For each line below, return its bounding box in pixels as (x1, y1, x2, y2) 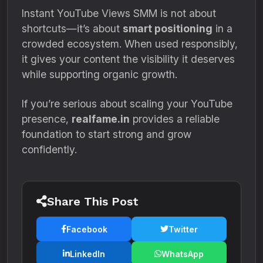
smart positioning (123, 22, 213, 35)
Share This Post (47, 194, 139, 208)
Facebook (66, 224, 107, 234)
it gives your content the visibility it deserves (22, 53, 235, 65)
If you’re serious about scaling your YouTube (22, 97, 232, 110)
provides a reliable (130, 113, 220, 125)
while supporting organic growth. (22, 68, 177, 80)
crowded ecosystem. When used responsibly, (22, 38, 238, 50)
